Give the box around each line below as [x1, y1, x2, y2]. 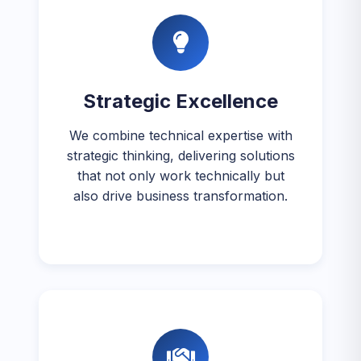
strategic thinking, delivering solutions [66, 147, 295, 164]
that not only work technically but [77, 168, 284, 184]
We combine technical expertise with [68, 127, 293, 143]
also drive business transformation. [73, 188, 288, 204]
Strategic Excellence [83, 89, 278, 113]
